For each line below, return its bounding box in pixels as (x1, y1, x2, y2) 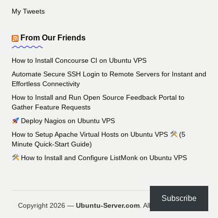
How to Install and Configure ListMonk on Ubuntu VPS (19, 154, 187, 162)
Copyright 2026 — (18, 202, 76, 210)
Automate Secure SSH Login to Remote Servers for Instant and (12, 71, 206, 78)
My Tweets (12, 8, 45, 16)
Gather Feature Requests (12, 104, 91, 111)
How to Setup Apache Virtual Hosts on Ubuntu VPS (12, 131, 170, 139)
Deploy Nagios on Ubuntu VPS (19, 117, 115, 125)
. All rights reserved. (139, 202, 200, 210)
